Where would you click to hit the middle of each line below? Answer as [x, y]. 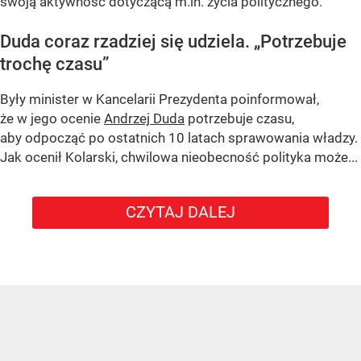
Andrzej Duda [144, 119]
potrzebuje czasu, [239, 119]
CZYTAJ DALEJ [180, 212]
